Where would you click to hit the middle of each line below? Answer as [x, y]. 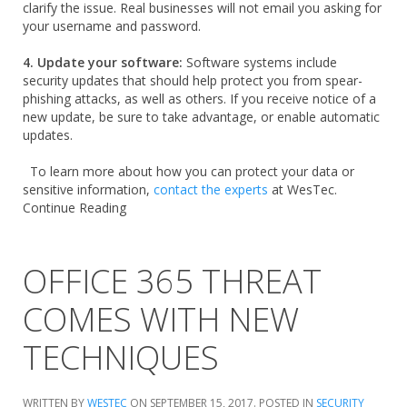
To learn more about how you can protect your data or [189, 171]
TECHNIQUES [121, 357]
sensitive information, [88, 189]
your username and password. [112, 26]
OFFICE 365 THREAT [172, 281]
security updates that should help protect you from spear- [193, 80]
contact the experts [211, 189]
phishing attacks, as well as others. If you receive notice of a [199, 99]
